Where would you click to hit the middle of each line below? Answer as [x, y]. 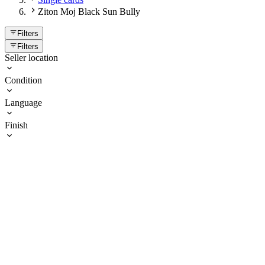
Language [23, 103]
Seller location [31, 58]
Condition [23, 80]
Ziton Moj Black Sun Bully [89, 11]
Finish [16, 125]
